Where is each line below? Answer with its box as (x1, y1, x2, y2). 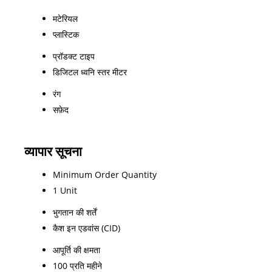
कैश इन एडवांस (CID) (53, 222, 120, 234)
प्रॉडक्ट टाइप (53, 50, 95, 62)
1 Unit (53, 184, 77, 196)
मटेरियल (53, 12, 78, 24)
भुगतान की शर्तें (53, 206, 97, 218)
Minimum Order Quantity (53, 168, 157, 180)
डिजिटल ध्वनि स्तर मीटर (53, 66, 127, 78)
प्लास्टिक (53, 28, 79, 40)
